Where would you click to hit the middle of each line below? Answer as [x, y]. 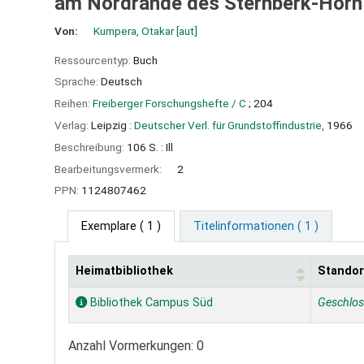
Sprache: [78, 82]
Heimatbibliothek [124, 271]
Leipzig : [111, 125]
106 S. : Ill [150, 147]
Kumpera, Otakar [134, 30]
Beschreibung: [91, 147]
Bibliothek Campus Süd [150, 303]
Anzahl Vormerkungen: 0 [136, 346]
